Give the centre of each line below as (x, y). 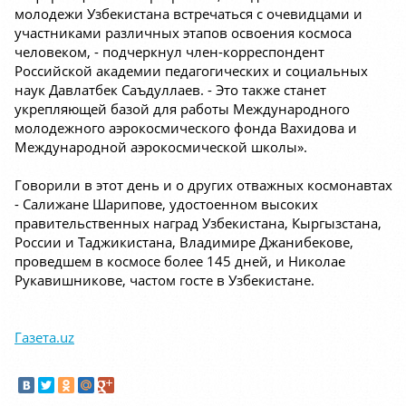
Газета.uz (44, 338)
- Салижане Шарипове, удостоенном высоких (166, 204)
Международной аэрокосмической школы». (161, 147)
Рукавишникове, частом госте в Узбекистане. (164, 280)
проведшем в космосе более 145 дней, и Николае (180, 261)
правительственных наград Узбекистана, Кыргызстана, (198, 223)
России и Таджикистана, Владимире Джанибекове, (184, 242)
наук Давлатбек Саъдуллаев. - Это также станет (170, 90)
